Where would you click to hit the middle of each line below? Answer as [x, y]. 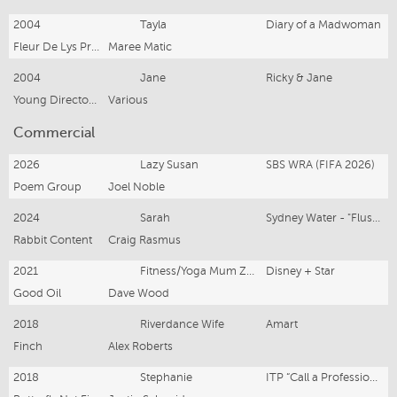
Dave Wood [139, 293]
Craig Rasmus [144, 240]
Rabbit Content [53, 240]
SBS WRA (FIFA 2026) [321, 164]
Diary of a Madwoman [324, 24]
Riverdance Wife [182, 324]
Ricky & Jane [300, 78]
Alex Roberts [140, 346]
